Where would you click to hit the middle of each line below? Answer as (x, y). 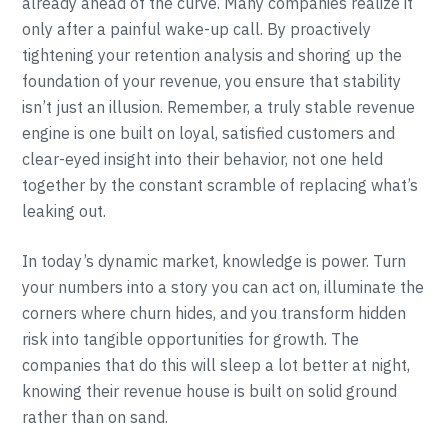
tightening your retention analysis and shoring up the (212, 55)
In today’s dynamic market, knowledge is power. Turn (214, 261)
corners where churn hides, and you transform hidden (214, 313)
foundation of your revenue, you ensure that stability (212, 81)
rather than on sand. (95, 417)
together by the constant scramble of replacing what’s (220, 185)
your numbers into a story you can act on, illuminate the (223, 287)
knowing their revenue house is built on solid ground (210, 391)
